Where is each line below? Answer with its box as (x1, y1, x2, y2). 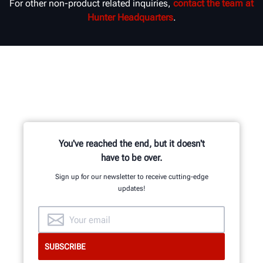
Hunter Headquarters (87, 12, 173, 23)
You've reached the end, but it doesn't (58, 138, 205, 150)
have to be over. (101, 152, 162, 164)
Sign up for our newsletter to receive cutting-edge (55, 173, 208, 181)
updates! (117, 184, 146, 193)
